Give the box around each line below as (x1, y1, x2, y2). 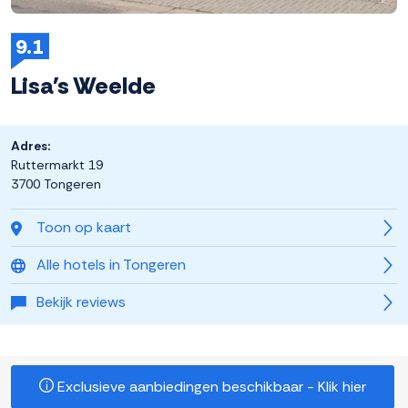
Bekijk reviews (36, 292, 126, 312)
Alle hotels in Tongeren (36, 255, 186, 275)
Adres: (11, 138, 50, 155)
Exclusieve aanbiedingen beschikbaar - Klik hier (54, 377, 366, 397)
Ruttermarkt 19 (11, 157, 103, 174)
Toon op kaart (36, 218, 131, 238)
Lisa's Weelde (11, 70, 156, 102)
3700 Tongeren (11, 176, 101, 193)
